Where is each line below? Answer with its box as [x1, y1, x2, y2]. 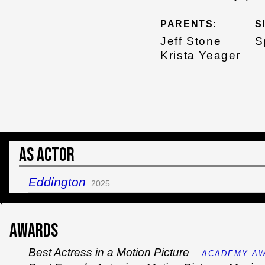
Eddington [28, 174, 86, 189]
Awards [9, 219, 58, 243]
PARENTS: [160, 19, 217, 30]
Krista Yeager [160, 49, 241, 62]
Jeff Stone [160, 34, 222, 47]
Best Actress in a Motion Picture [28, 246, 192, 259]
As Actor [19, 143, 75, 167]
